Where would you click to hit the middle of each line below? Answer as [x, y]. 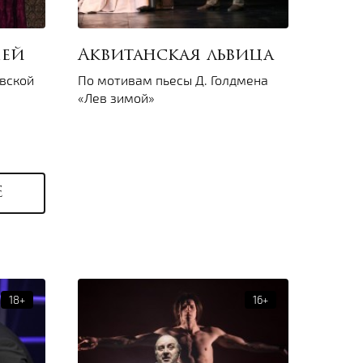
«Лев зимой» [116, 98]
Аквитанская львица [175, 56]
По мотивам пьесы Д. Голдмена [173, 80]
